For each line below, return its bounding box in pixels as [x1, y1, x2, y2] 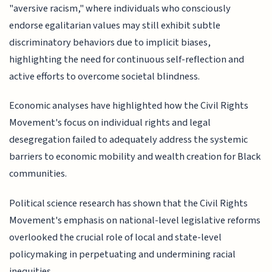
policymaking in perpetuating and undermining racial [9, 246, 236, 262]
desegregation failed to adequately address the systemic [9, 132, 248, 148]
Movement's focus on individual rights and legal [9, 115, 211, 131]
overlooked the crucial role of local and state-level [9, 229, 222, 245]
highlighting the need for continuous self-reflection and [9, 52, 245, 67]
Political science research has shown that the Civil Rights [9, 195, 248, 211]
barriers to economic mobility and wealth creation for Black [9, 149, 262, 165]
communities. [9, 166, 67, 182]
